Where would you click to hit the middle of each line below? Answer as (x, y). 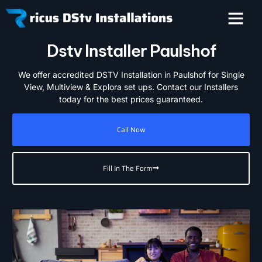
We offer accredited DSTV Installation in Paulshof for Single (131, 75)
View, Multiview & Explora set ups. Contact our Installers (131, 87)
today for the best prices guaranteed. (131, 99)
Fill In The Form (128, 168)
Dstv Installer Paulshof (131, 51)
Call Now (131, 130)
